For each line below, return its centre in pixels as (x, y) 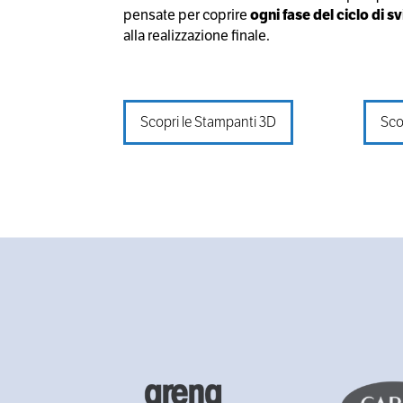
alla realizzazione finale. (197, 35)
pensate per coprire (187, 14)
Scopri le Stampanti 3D (208, 121)
